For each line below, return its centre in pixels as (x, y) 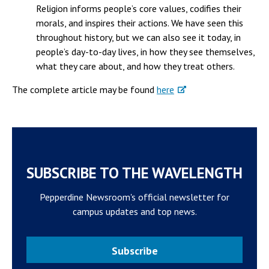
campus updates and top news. (134, 211)
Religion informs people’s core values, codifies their (139, 8)
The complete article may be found (84, 89)
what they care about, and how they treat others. (135, 66)
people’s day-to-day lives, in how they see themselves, (145, 52)
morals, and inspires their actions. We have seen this (140, 23)
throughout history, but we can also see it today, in (138, 37)
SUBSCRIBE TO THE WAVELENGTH (134, 173)
